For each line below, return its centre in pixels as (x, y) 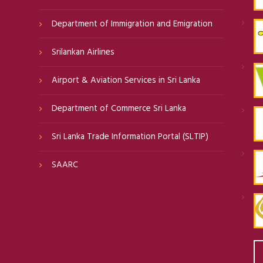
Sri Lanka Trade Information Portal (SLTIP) (130, 137)
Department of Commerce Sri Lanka (119, 109)
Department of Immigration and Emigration (132, 24)
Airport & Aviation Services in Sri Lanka (126, 81)
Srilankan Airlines (83, 53)
